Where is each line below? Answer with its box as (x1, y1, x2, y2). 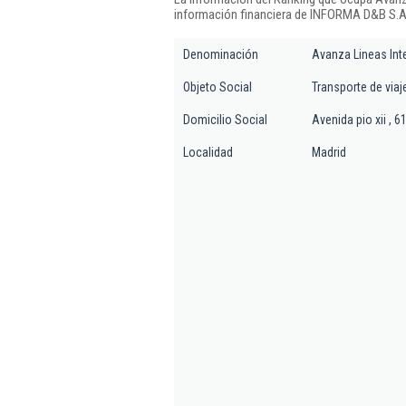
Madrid (312, 145, 346, 159)
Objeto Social (183, 80, 252, 94)
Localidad (183, 145, 233, 159)
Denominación (183, 47, 258, 62)
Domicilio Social (183, 112, 267, 127)
